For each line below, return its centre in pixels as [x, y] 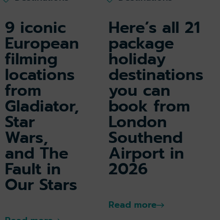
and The [37, 154]
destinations [156, 75]
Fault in [33, 169]
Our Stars [41, 185]
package [141, 44]
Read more [133, 205]
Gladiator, [42, 107]
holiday [137, 59]
